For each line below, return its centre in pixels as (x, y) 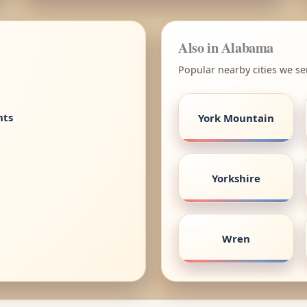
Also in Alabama (226, 47)
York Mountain (236, 118)
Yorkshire (236, 178)
